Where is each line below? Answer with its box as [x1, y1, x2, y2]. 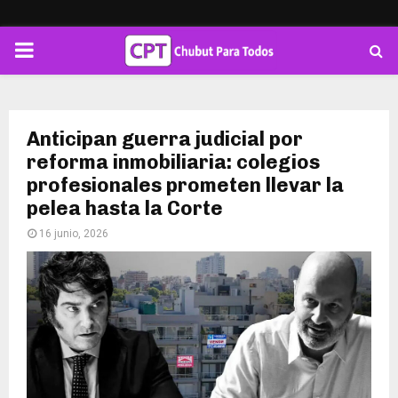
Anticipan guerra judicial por [27, 127, 303, 151]
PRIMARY [13, 37, 104, 62]
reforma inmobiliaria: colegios [27, 150, 320, 174]
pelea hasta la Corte [27, 196, 223, 220]
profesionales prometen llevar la [27, 173, 344, 197]
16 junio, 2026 [39, 227, 108, 240]
